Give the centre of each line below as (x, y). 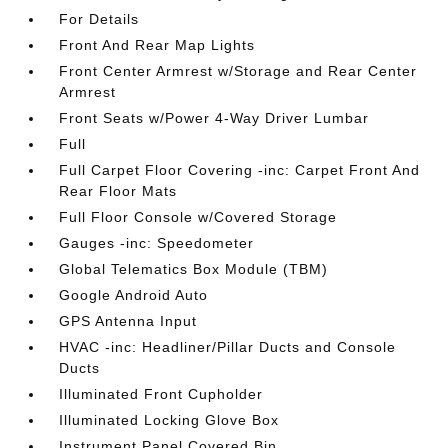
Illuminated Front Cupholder (161, 394)
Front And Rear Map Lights (157, 45)
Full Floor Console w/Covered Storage (198, 217)
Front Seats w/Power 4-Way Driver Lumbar (214, 118)
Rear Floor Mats (118, 191)
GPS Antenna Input (128, 321)
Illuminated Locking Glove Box (169, 420)
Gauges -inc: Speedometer (157, 243)
